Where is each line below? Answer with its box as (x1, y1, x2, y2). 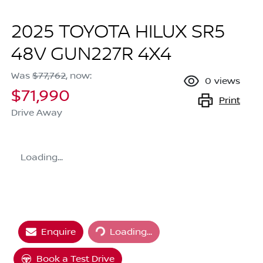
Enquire (41, 227, 76, 238)
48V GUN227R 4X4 (11, 43, 171, 66)
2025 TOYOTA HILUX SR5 (11, 21, 225, 44)
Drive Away (11, 107, 62, 119)
